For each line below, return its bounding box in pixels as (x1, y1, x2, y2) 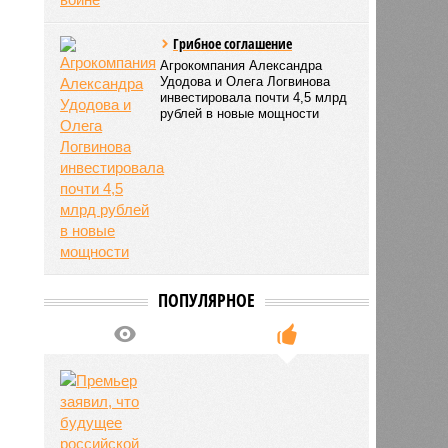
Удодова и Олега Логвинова (160, 73, 331, 89)
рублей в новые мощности (160, 105, 320, 121)
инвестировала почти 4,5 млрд (160, 89, 348, 105)
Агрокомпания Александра (160, 57, 323, 73)
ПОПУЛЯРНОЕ (157, 287, 255, 312)
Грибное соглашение (173, 33, 293, 53)
